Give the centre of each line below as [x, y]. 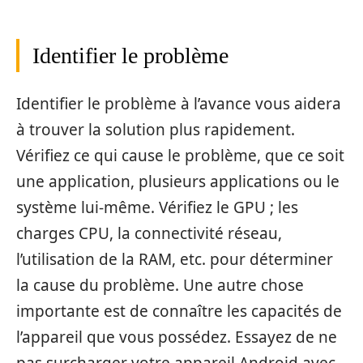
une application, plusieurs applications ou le [178, 181]
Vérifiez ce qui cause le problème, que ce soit [180, 155]
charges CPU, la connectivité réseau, [149, 233]
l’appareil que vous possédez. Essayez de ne [177, 337]
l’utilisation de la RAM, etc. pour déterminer [175, 259]
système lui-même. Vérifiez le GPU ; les [157, 207]
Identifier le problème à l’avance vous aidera [179, 103]
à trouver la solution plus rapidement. [156, 129]
